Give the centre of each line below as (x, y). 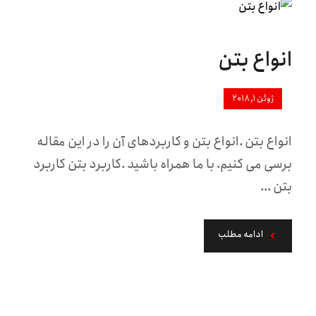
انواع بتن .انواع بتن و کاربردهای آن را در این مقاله (165, 142)
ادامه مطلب (241, 235)
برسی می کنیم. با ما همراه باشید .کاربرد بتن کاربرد (163, 164)
